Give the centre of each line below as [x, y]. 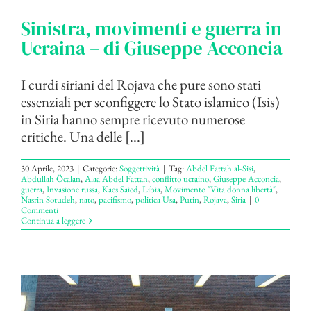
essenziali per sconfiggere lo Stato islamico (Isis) [150, 102]
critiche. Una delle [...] [83, 137]
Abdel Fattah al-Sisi [220, 169]
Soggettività [140, 169]
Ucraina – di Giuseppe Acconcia [152, 49]
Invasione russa [72, 190]
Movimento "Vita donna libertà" [220, 190]
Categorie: [101, 169]
